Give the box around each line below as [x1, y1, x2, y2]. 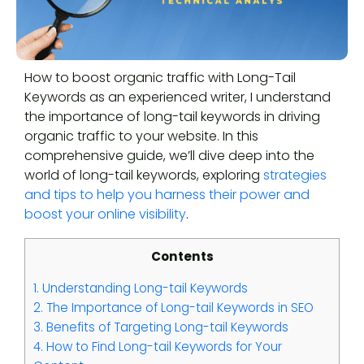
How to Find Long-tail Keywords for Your [43, 338, 282, 356]
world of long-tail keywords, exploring [24, 165, 263, 184]
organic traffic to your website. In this [24, 126, 258, 145]
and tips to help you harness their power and [24, 184, 310, 204]
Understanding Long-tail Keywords [39, 279, 248, 297]
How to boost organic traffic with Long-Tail [24, 67, 296, 87]
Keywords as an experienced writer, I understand [24, 87, 331, 106]
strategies [263, 165, 327, 184]
